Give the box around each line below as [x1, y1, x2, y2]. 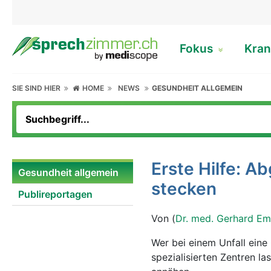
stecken [151, 178, 217, 199]
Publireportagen [18, 188, 93, 200]
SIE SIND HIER [12, 83, 64, 93]
